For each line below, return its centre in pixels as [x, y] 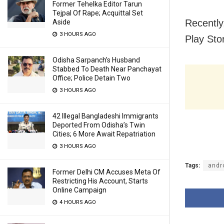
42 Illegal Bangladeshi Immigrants [105, 116]
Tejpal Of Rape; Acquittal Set [98, 13]
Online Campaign [79, 190]
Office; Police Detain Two [91, 78]
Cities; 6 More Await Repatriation [104, 134]
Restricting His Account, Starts [100, 181]
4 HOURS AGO [77, 202]
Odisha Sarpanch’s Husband [96, 60]
